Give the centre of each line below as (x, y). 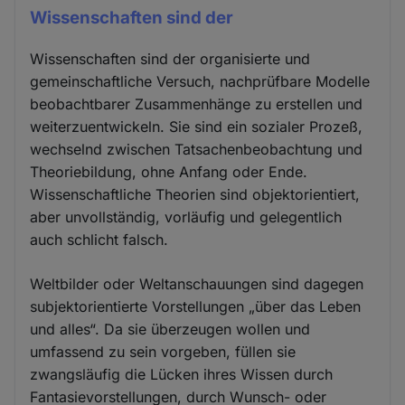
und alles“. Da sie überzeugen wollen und (170, 329)
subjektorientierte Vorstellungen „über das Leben (196, 306)
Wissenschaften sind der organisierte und (170, 58)
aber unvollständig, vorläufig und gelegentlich (186, 217)
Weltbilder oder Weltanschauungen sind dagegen (197, 283)
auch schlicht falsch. (99, 239)
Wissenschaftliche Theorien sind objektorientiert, (195, 194)
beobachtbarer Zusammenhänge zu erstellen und (197, 104)
